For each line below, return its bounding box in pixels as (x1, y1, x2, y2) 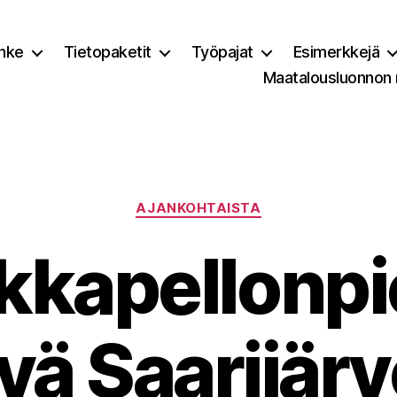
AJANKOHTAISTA (136, 199, 261, 216)
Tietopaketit (63, 43, 152, 61)
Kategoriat (198, 191, 274, 209)
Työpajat (191, 43, 253, 61)
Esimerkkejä (292, 43, 380, 61)
